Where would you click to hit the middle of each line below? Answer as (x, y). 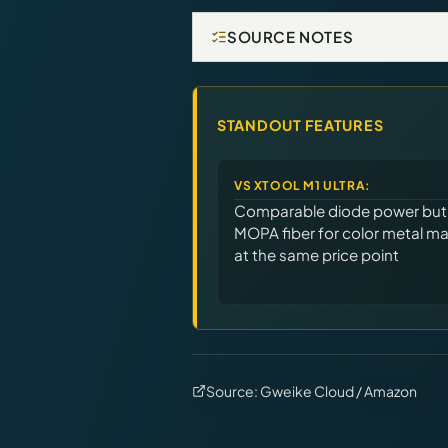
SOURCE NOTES (290, 36)
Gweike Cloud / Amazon (338, 390)
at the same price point (316, 254)
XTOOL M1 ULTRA (309, 185)
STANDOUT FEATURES (300, 124)
